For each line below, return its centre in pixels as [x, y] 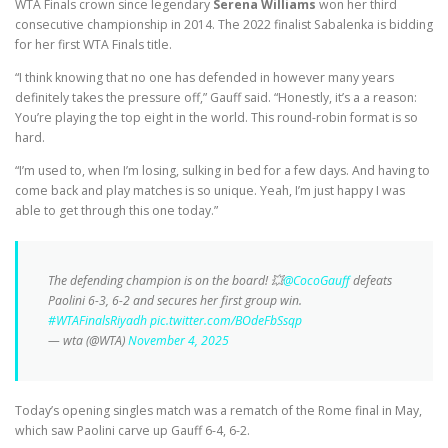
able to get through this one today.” [118, 211]
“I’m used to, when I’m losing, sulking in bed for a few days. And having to [222, 171]
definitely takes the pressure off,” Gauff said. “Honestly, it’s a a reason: [216, 98]
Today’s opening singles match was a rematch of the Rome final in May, [218, 411]
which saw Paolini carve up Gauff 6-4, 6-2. [132, 431]
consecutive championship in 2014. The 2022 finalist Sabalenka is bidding [224, 25]
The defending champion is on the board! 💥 [165, 281]
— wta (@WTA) [88, 341]
